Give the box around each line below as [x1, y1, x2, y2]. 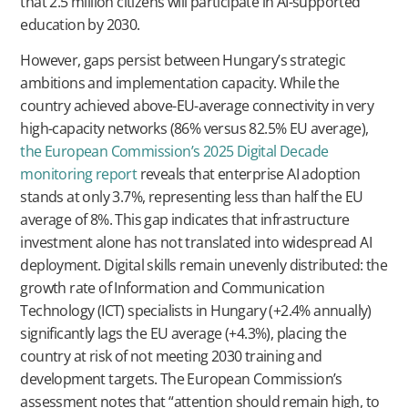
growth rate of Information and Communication [20, 278, 324, 299]
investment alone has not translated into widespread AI [20, 232, 372, 253]
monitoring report [20, 164, 138, 185]
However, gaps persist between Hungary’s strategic [20, 50, 345, 71]
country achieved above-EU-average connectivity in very [20, 96, 373, 117]
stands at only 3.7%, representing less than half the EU [20, 187, 363, 208]
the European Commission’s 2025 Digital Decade [20, 141, 329, 162]
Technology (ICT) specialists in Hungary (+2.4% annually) [20, 301, 372, 321]
